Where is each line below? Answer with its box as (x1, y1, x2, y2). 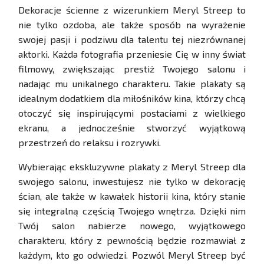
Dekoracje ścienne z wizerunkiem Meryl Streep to (18, 4, 246, 16)
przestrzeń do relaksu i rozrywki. (18, 137, 161, 148)
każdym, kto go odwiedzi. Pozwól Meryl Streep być (18, 249, 246, 261)
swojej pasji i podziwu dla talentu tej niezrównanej (18, 34, 246, 45)
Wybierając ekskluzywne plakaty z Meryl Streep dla (18, 161, 246, 173)
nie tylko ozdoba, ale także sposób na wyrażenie (18, 19, 246, 31)
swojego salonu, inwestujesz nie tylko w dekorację (18, 176, 246, 187)
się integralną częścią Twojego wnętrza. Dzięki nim (18, 205, 246, 217)
